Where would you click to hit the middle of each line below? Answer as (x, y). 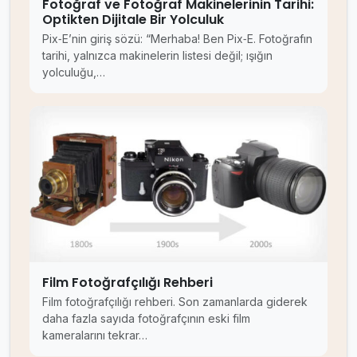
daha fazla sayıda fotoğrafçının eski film (146, 318)
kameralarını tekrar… (95, 335)
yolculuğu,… (74, 72)
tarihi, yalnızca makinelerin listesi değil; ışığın (157, 55)
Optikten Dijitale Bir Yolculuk (133, 19)
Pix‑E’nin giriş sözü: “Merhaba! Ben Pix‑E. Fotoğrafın (177, 38)
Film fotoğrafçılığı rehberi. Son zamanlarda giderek (175, 302)
